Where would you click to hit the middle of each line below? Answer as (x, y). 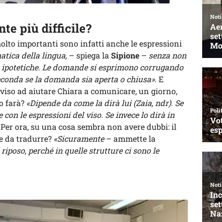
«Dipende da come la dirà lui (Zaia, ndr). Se (105, 103)
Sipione (125, 55)
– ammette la (130, 138)
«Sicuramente (79, 138)
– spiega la (89, 55)
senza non (167, 55)
